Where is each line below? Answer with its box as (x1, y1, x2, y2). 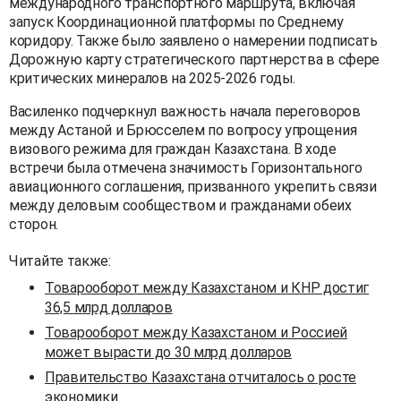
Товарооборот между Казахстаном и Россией (45, 323, 348, 341)
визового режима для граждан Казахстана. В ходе (9, 140, 337, 158)
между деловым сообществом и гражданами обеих (9, 196, 352, 214)
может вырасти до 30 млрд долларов (45, 343, 293, 361)
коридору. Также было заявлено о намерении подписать (9, 31, 378, 49)
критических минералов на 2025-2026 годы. (9, 69, 296, 87)
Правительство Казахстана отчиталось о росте (45, 368, 357, 386)
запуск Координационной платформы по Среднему (9, 13, 344, 30)
